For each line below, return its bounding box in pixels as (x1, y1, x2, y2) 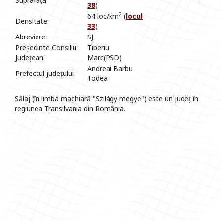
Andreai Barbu (87, 64, 133, 74)
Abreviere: (15, 32, 47, 42)
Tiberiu (87, 43, 109, 53)
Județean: (15, 53, 45, 63)
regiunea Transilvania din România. (15, 104, 125, 113)
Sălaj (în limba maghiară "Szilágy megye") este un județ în (15, 94, 198, 104)
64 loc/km (87, 11, 119, 21)
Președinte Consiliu (15, 43, 76, 53)
